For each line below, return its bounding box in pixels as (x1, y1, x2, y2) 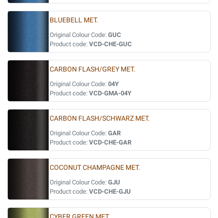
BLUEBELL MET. (50, 16, 98, 24)
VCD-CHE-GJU (89, 188, 131, 195)
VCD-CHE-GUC (89, 40, 132, 48)
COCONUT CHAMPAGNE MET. (50, 163, 140, 172)
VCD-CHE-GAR (89, 139, 131, 146)
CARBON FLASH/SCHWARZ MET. (50, 114, 150, 123)
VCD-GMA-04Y (89, 90, 131, 97)
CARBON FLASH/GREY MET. (50, 65, 135, 73)
